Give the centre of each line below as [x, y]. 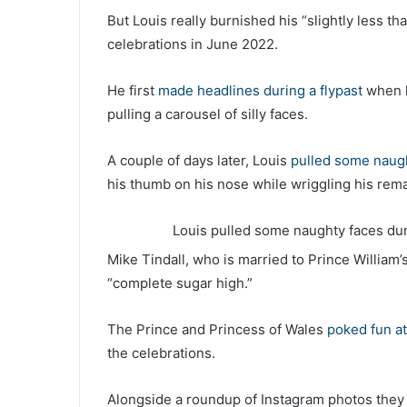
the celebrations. [161, 353]
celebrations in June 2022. [193, 45]
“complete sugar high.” [180, 283]
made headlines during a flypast [262, 91]
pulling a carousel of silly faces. [208, 114]
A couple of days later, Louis [199, 161]
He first [133, 91]
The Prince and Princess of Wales [217, 330]
